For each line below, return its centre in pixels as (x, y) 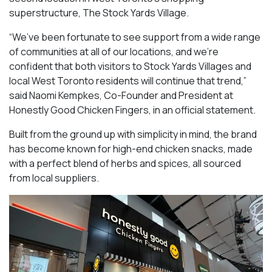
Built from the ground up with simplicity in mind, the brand (133, 134)
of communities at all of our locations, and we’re (114, 51)
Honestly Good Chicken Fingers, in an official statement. (132, 110)
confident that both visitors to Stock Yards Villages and (130, 66)
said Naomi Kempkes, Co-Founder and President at (121, 95)
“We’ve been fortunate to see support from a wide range (135, 37)
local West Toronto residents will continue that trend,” (128, 80)
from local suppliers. (54, 178)
